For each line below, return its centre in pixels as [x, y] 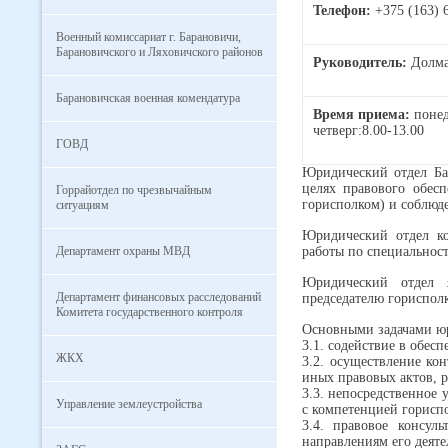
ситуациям [82, 205]
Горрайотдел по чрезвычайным [134, 190]
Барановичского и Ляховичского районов [159, 52]
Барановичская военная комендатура [148, 98]
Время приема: [363, 114]
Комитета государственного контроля [149, 312]
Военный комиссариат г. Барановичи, [148, 37]
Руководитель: [360, 62]
